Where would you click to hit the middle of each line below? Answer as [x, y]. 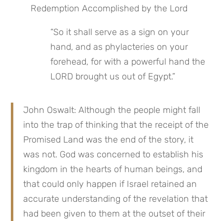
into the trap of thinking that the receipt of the [116, 125]
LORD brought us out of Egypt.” [113, 77]
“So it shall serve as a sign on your [120, 32]
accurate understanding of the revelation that [116, 199]
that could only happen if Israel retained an [110, 184]
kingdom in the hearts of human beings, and [113, 169]
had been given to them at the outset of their [114, 214]
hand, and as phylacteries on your [119, 47]
